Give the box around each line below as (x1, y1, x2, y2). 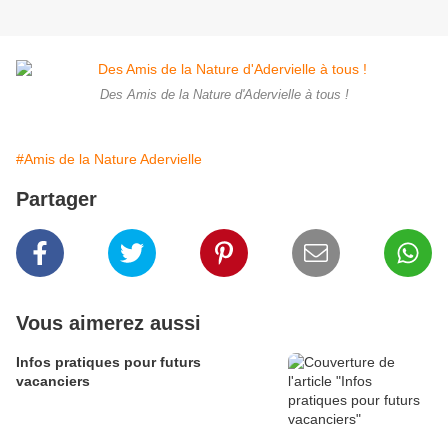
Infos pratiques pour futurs (16, 354, 201, 371)
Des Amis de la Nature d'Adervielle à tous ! (99, 88, 349, 103)
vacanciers (16, 373, 90, 390)
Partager (16, 188, 97, 211)
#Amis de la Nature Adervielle (16, 151, 202, 168)
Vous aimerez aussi (16, 312, 201, 335)
